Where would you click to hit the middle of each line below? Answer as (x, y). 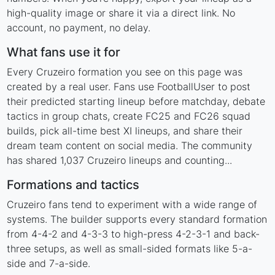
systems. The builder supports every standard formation (137, 219)
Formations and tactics (73, 185)
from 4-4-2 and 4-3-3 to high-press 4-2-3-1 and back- (134, 234)
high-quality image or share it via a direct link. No (121, 13)
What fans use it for (64, 52)
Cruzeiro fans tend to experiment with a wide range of (132, 205)
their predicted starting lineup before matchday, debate (136, 102)
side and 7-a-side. (49, 264)
